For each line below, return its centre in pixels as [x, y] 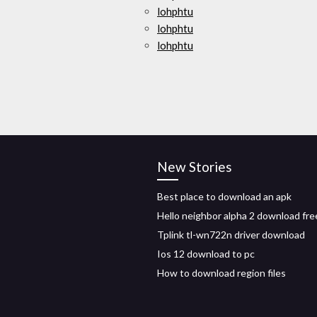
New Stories [195, 167]
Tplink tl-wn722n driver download [231, 235]
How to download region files [221, 273]
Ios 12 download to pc [206, 254]
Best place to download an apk [224, 196]
